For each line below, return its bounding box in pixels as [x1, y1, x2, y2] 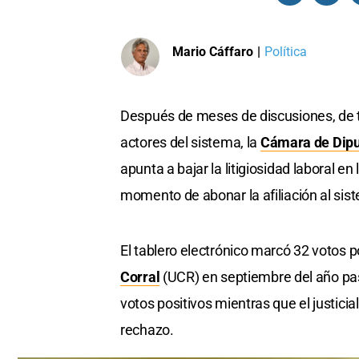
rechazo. [120, 321, 174, 338]
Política [264, 44, 307, 60]
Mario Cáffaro [172, 44, 253, 60]
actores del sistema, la [120, 133, 260, 151]
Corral [120, 268, 160, 285]
